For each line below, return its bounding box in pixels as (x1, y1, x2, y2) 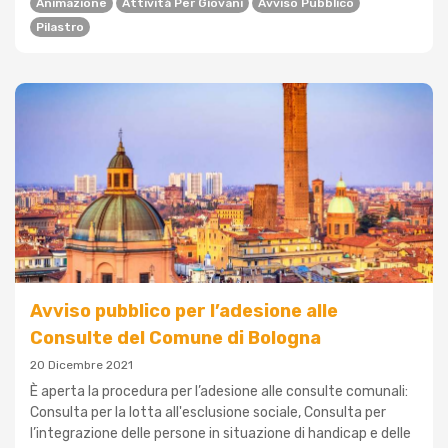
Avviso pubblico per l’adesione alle (30, 300, 338, 323)
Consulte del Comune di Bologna (30, 327, 321, 350)
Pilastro (36, 20, 84, 35)
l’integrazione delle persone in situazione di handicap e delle (30, 425, 411, 443)
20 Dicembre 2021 (30, 358, 133, 373)
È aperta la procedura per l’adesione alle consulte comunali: (30, 383, 408, 401)
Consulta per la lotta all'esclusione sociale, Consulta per (30, 404, 386, 422)
